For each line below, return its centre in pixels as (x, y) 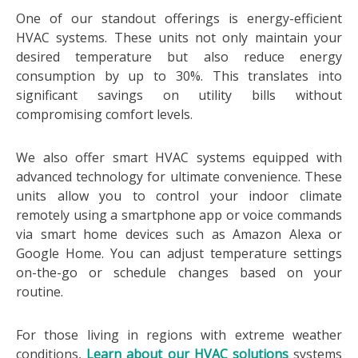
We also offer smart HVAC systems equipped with (179, 157)
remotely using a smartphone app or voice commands (179, 215)
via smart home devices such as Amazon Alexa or (179, 234)
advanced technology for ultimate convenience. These (179, 177)
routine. (40, 292)
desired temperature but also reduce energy (179, 57)
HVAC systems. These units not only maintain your (179, 38)
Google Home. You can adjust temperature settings (179, 253)
